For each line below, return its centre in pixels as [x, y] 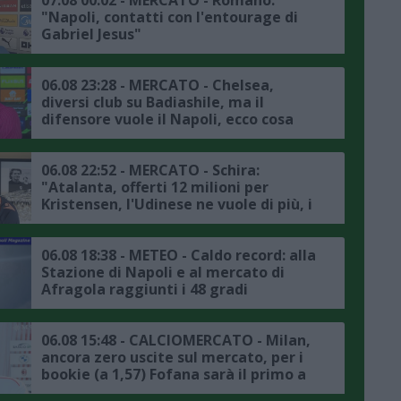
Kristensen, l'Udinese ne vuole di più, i [177, 204]
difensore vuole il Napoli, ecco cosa [167, 119]
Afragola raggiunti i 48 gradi [145, 289]
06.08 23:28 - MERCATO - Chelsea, [158, 85]
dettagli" [75, 221]
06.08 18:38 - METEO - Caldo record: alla [179, 255]
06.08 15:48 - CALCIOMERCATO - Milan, [176, 340]
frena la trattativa [109, 136]
